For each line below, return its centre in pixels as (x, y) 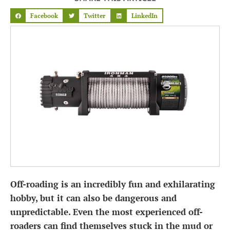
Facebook (44, 15)
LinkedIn (144, 15)
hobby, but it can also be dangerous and (93, 198)
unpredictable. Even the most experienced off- (107, 212)
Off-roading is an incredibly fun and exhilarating (113, 184)
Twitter (95, 15)
